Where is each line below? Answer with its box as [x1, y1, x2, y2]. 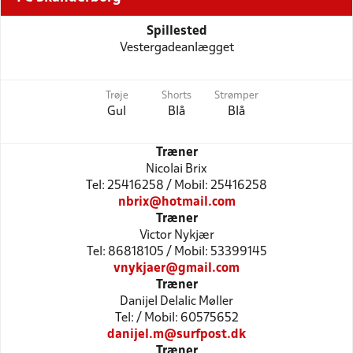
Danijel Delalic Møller [120, 295, 233, 307]
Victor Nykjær [139, 229, 214, 241]
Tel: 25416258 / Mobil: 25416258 [86, 180, 267, 191]
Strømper [214, 91, 258, 101]
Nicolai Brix [146, 163, 207, 175]
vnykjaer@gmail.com [113, 262, 240, 274]
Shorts [162, 91, 191, 101]
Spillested [146, 25, 207, 37]
